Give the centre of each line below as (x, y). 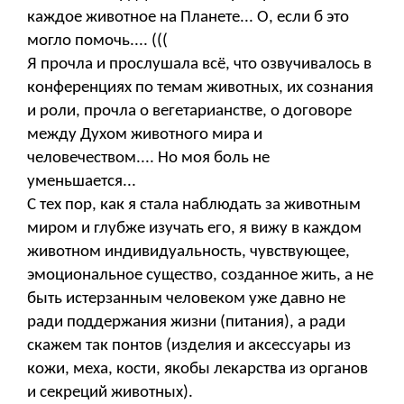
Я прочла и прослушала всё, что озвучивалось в (199, 64)
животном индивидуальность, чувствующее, (188, 252)
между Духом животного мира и (145, 134)
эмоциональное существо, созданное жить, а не (200, 275)
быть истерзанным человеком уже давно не (186, 298)
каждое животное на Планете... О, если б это (188, 17)
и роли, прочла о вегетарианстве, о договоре (189, 111)
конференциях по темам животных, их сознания (200, 87)
